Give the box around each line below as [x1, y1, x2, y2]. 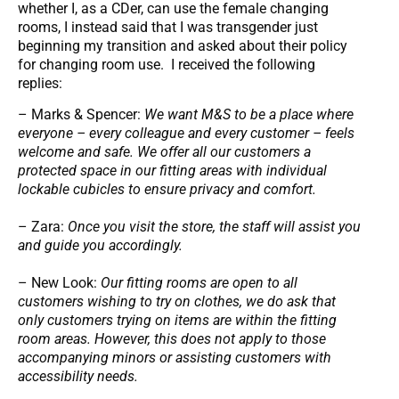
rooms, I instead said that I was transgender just [18, 18, 318, 36]
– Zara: [18, 218, 68, 236]
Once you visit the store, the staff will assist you [68, 218, 361, 236]
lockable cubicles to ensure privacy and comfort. [18, 181, 316, 199]
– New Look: [18, 274, 101, 292]
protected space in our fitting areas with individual [18, 162, 327, 180]
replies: [18, 74, 62, 92]
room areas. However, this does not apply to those [18, 330, 326, 348]
